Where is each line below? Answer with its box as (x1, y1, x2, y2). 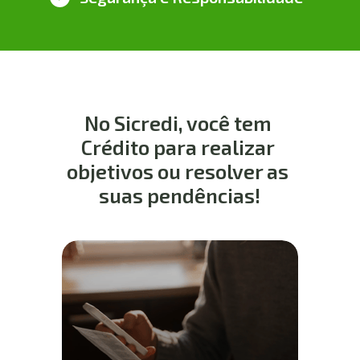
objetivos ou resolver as (67, 159, 289, 184)
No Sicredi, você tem (84, 111, 272, 136)
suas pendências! (99, 183, 261, 208)
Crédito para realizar (80, 135, 275, 160)
